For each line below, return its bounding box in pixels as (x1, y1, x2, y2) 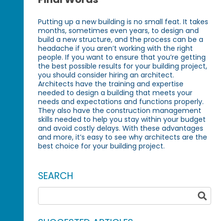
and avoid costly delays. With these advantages (38, 123, 204, 134)
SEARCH (38, 169, 74, 183)
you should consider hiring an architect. (38, 70, 175, 80)
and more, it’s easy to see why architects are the (38, 132, 208, 143)
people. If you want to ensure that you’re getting (38, 52, 206, 63)
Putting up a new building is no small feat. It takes (38, 17, 209, 27)
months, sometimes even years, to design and (38, 26, 199, 36)
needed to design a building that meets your (38, 88, 193, 98)
